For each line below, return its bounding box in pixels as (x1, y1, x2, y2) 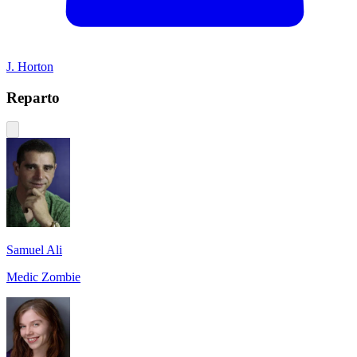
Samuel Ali (6, 243, 62, 257)
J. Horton (6, 59, 53, 73)
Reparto (6, 88, 60, 106)
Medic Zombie (6, 270, 80, 284)
